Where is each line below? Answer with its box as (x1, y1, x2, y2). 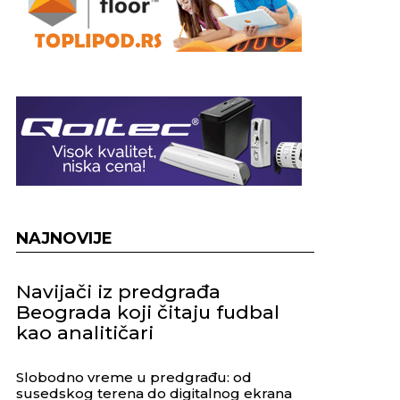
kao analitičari (16, 321, 154, 344)
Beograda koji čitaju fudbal (16, 301, 279, 323)
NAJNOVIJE (16, 229, 112, 248)
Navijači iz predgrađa (16, 280, 221, 303)
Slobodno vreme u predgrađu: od (16, 369, 252, 386)
